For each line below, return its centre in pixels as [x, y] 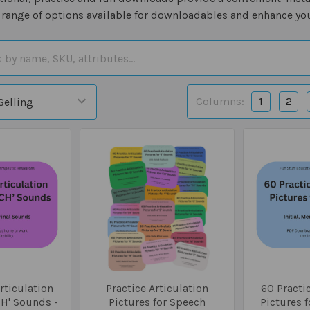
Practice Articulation [157, 288]
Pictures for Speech [157, 302]
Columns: [220, 101]
